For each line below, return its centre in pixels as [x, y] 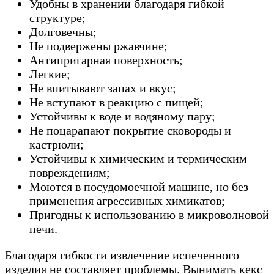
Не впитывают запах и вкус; [103, 88]
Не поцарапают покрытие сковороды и [130, 131]
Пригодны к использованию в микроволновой [149, 215]
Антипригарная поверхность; [106, 60]
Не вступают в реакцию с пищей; [117, 102]
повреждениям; [70, 173]
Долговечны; [63, 32]
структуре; [57, 18]
